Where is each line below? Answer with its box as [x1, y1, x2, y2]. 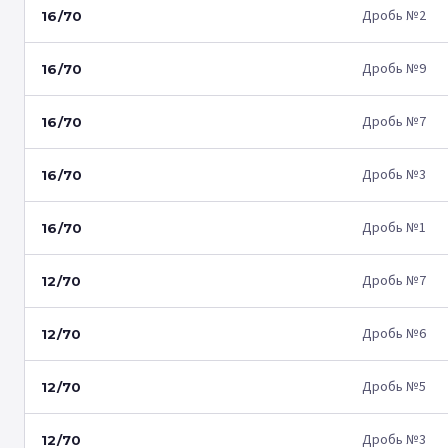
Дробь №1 [362, 218, 426, 238]
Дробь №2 [362, 6, 426, 26]
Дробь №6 [362, 324, 426, 344]
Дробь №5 [362, 377, 426, 397]
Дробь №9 [362, 59, 426, 79]
